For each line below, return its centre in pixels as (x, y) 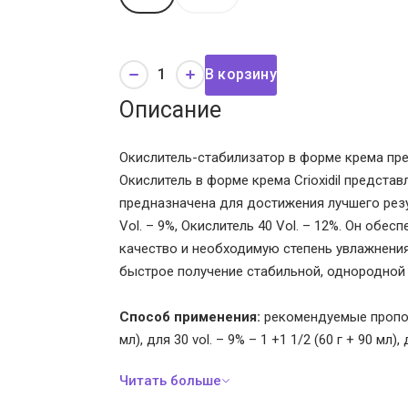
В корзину (241, 75)
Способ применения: (190, 316)
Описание (171, 109)
